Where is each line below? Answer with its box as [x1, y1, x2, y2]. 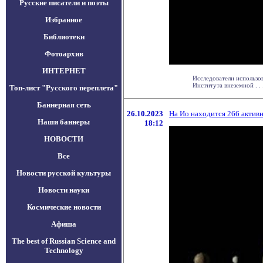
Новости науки [38, 186, 89, 194]
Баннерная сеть [36, 100, 91, 109]
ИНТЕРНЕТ [42, 66, 86, 75]
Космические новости [26, 203, 101, 211]
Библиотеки [43, 32, 85, 41]
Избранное [45, 15, 82, 24]
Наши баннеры [38, 117, 90, 126]
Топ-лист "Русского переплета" [9, 83, 118, 92]
